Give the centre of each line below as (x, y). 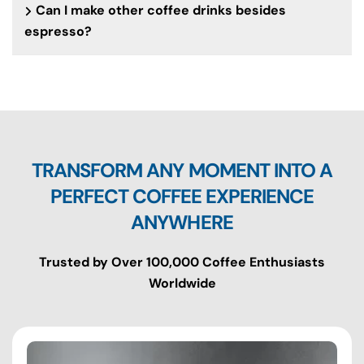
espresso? (58, 31)
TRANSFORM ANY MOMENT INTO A (182, 170)
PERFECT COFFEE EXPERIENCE (182, 196)
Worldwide (182, 283)
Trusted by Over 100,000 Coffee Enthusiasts (182, 262)
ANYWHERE (182, 222)
